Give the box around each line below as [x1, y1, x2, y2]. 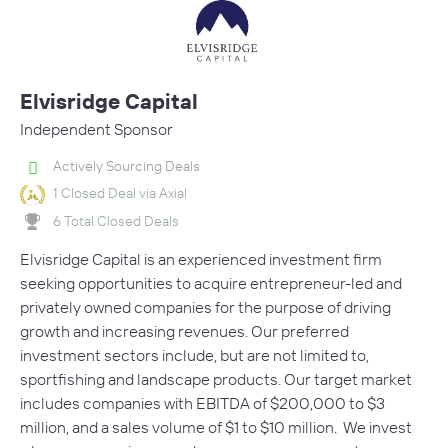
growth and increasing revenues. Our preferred [20, 321, 349, 342]
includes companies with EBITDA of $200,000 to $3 [20, 393, 385, 414]
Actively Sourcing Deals [53, 156, 200, 175]
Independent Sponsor [20, 118, 173, 139]
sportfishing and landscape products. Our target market [20, 369, 412, 390]
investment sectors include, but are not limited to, [20, 345, 369, 366]
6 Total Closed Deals [53, 211, 179, 230]
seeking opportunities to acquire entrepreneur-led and [20, 273, 402, 294]
